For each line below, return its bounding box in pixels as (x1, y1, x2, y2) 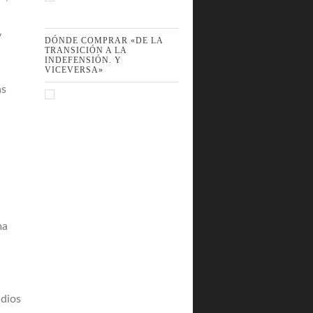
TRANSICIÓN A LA (45, 45, 127, 55)
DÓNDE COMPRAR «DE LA (45, 36, 163, 45)
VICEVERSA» (45, 65, 103, 75)
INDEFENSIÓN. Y (45, 55, 122, 65)
